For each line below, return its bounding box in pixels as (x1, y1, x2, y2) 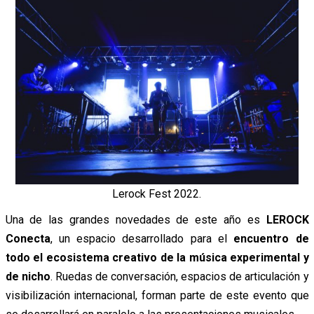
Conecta (5, 231, 50, 245)
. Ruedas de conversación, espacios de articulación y (50, 269, 309, 283)
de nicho (5, 269, 50, 283)
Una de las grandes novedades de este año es (5, 212, 266, 226)
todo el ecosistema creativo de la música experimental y (5, 250, 309, 264)
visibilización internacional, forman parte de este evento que (5, 288, 309, 302)
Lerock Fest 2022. (112, 186, 202, 200)
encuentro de (233, 231, 309, 245)
